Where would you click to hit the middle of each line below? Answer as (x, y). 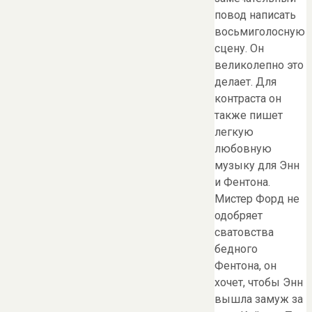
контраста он (248, 98)
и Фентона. (242, 182)
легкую (234, 132)
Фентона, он (245, 265)
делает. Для (245, 81)
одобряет (239, 215)
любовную (243, 148)
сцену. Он (239, 48)
